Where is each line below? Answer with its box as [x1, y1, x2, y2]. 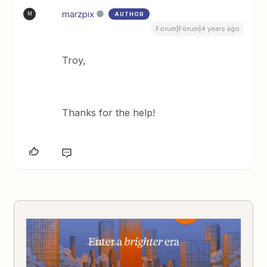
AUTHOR [114, 10, 145, 17]
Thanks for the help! [62, 106, 156, 119]
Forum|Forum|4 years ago [155, 24, 240, 33]
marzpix [62, 8, 95, 20]
